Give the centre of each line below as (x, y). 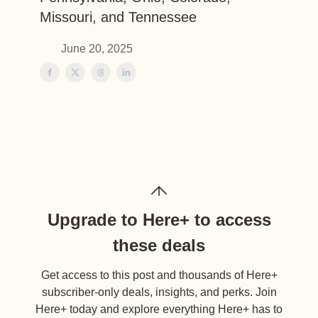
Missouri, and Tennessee (118, 17)
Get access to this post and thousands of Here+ (159, 275)
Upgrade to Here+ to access (159, 220)
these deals (159, 245)
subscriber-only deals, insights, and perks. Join (159, 292)
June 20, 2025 (97, 49)
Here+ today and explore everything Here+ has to (159, 309)
